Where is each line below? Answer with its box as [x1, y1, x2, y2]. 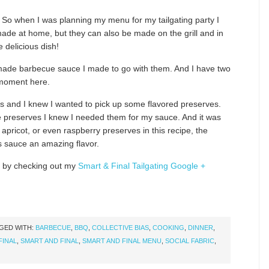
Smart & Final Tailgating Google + [78, 161, 205, 171]
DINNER [188, 224, 213, 231]
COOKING [153, 224, 184, 231]
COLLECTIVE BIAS [92, 224, 149, 231]
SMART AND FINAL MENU [82, 237, 162, 244]
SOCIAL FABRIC [165, 237, 214, 244]
